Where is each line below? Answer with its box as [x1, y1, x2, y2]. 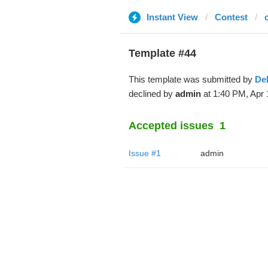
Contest [214, 12, 248, 22]
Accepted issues [128, 120, 214, 132]
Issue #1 [128, 148, 161, 158]
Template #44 [128, 47, 196, 59]
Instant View [146, 12, 198, 22]
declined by [128, 89, 175, 99]
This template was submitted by [128, 74, 255, 84]
